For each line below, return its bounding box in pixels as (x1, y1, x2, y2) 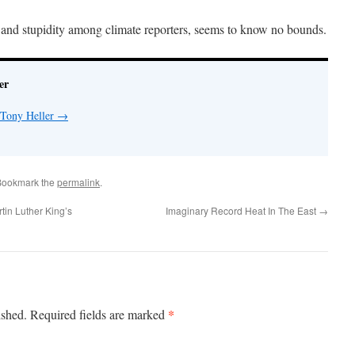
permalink (57, 174, 100, 189)
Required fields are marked (30, 305, 168, 323)
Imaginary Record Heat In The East (166, 203, 319, 217)
